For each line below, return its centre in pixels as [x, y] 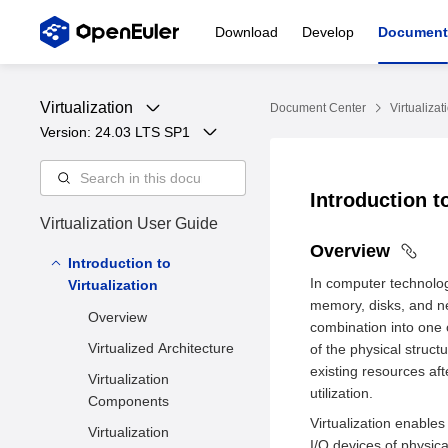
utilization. [341, 393]
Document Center [318, 108]
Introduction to [119, 263]
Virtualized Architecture [161, 348]
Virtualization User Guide [129, 223]
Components [128, 401]
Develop [328, 32]
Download [246, 32]
